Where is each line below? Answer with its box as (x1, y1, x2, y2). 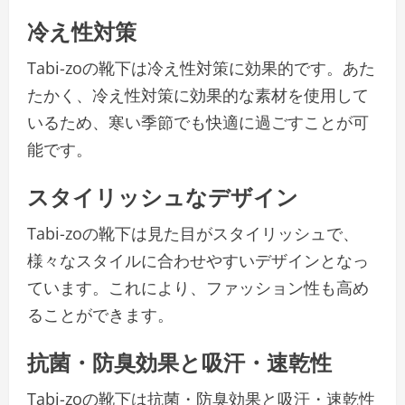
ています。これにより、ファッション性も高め (27, 277, 369, 299)
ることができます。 (27, 304, 174, 326)
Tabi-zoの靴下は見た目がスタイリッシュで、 (27, 222, 359, 245)
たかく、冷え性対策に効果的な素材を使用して (27, 84, 369, 107)
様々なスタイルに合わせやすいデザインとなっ (27, 250, 369, 272)
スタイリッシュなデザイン (27, 179, 298, 212)
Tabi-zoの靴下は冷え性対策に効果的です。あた (27, 57, 375, 80)
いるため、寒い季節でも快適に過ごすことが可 (27, 111, 369, 134)
